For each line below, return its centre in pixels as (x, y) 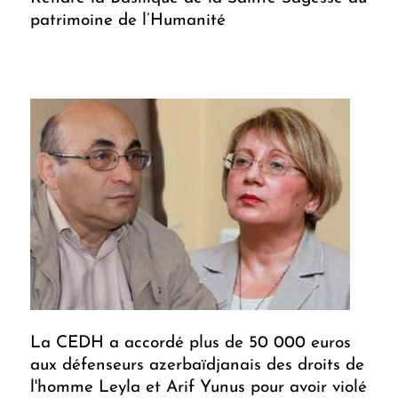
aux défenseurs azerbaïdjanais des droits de (197, 366)
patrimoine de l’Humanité (128, 21)
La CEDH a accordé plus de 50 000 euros (191, 344)
